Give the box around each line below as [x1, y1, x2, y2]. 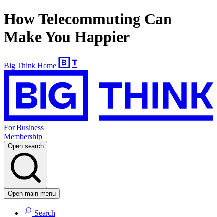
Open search [8, 142, 44, 150]
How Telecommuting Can [4, 10, 172, 28]
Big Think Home [4, 61, 56, 70]
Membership [4, 132, 42, 141]
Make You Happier [4, 28, 130, 46]
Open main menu [8, 190, 56, 198]
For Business [4, 124, 44, 132]
